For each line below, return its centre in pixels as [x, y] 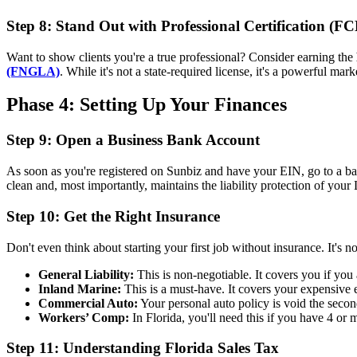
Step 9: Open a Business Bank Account [133, 140]
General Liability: [86, 274]
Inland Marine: [80, 288]
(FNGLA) [33, 71]
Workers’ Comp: [84, 317]
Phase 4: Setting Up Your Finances [147, 105]
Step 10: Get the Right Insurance [113, 216]
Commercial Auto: [88, 303]
